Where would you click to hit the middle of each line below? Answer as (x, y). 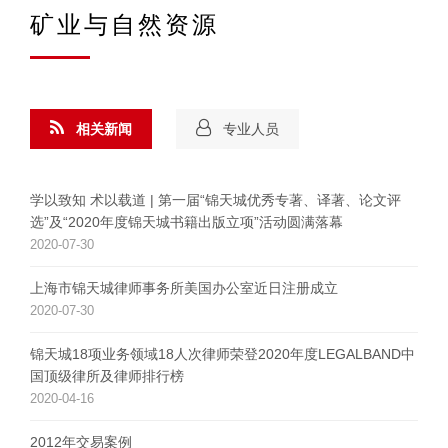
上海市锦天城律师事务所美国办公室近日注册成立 (184, 288)
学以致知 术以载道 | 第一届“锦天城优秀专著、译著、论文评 (215, 200)
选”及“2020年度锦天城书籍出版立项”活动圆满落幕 (186, 222)
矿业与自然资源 (124, 24)
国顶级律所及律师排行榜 (107, 376)
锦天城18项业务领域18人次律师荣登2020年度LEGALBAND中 (222, 354)
